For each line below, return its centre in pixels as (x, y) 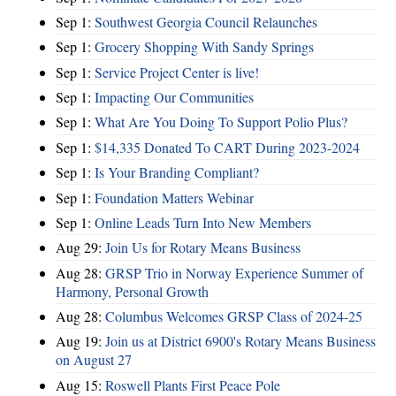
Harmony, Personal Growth (132, 291)
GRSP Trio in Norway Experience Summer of (234, 272)
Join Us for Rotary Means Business (203, 247)
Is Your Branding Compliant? (177, 172)
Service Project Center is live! (177, 72)
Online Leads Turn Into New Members (203, 222)
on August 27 (94, 360)
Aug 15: (80, 385)
